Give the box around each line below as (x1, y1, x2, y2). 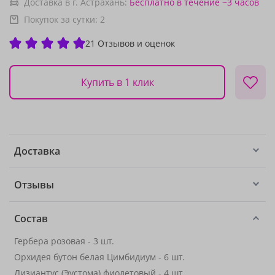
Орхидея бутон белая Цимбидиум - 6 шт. (14, 251, 185, 263)
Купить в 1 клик (80, 75, 154, 89)
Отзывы (14, 178, 54, 192)
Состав (14, 212, 48, 225)
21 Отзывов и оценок (85, 37, 175, 49)
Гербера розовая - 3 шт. (14, 235, 114, 247)
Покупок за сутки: (24, 14, 100, 25)
